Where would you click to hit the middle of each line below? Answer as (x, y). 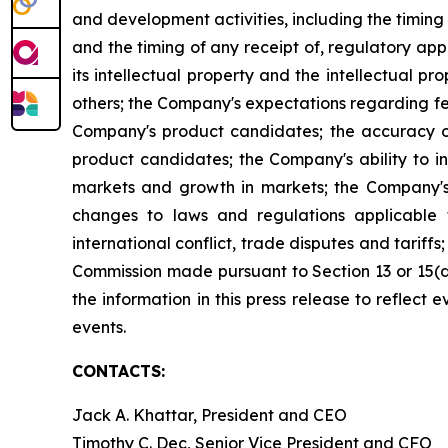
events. (99, 326)
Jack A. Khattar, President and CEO (209, 414)
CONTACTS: (118, 370)
